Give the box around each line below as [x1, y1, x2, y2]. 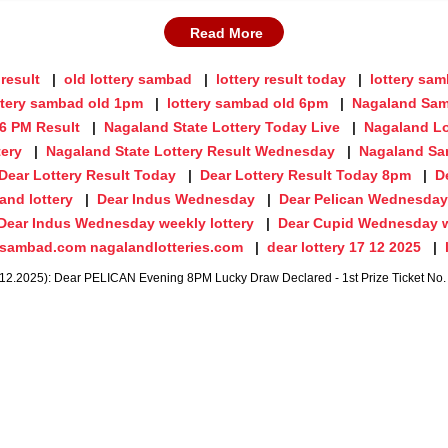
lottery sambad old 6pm [167, 94, 328, 111]
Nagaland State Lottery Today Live [104, 118, 340, 135]
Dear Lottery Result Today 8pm [200, 166, 411, 183]
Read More [190, 24, 263, 41]
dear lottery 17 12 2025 [267, 238, 421, 255]
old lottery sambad [64, 70, 192, 87]
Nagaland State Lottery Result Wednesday [46, 142, 335, 159]
